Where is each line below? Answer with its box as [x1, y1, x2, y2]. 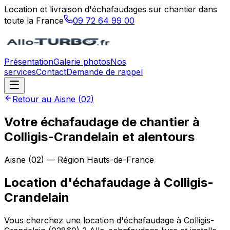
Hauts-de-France [87, 154, 154, 165]
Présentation [4, 56, 53, 67]
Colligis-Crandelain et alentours [4, 129, 195, 144]
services [4, 67, 36, 77]
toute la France [4, 15, 64, 26]
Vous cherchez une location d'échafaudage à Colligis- [4, 215, 214, 225]
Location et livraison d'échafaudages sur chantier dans [4, 4, 217, 14]
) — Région [41, 154, 87, 165]
